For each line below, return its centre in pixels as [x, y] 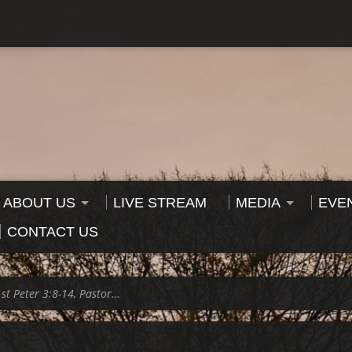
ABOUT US [39, 203]
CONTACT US [53, 232]
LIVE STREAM [160, 203]
